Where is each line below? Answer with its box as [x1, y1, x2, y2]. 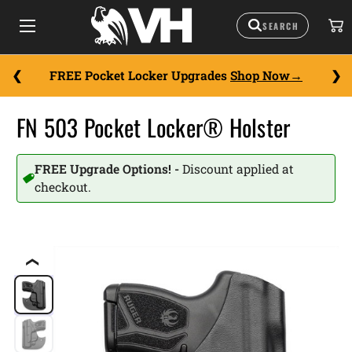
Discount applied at [181, 161, 294, 177]
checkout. [34, 179, 91, 195]
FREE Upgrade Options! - [34, 161, 182, 177]
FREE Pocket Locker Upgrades [49, 68, 230, 83]
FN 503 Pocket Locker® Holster [16, 110, 291, 145]
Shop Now [230, 68, 290, 83]
